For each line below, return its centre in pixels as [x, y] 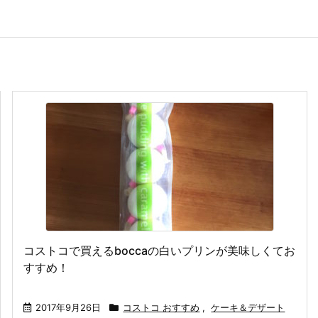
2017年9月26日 [68, 307]
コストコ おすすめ [161, 307]
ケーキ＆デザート [248, 307]
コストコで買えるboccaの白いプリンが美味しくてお [160, 251]
